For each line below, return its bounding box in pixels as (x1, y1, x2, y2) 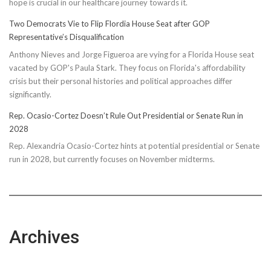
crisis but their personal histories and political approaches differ (9, 76, 232, 86)
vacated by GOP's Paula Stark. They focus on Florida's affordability (9, 62, 246, 73)
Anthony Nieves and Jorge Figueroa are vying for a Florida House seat (9, 49, 254, 59)
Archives (9, 226, 79, 248)
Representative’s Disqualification (9, 32, 124, 42)
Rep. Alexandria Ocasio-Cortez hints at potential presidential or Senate (9, 141, 260, 151)
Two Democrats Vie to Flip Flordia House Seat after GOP (9, 19, 210, 29)
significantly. (9, 89, 51, 99)
